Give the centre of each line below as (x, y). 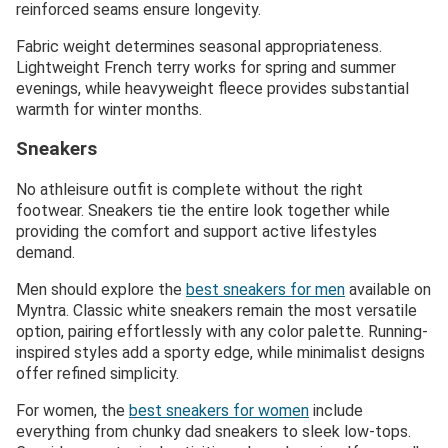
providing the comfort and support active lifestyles (196, 231)
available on (388, 289)
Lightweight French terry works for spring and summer (206, 68)
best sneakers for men (265, 289)
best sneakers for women (219, 410)
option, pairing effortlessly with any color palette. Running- (222, 331)
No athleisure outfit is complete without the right (189, 189)
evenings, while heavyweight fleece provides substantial (212, 89)
